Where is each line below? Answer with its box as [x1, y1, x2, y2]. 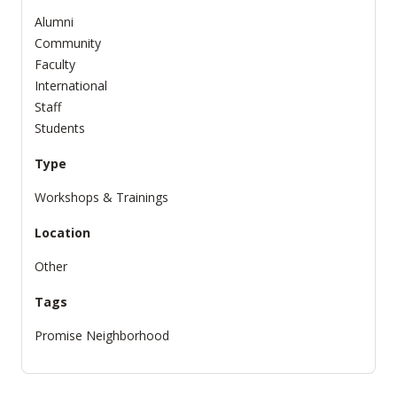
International [35, 77, 107, 95]
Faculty [35, 56, 75, 74]
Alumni [35, 13, 74, 31]
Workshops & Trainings [35, 189, 168, 206]
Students [35, 120, 85, 137]
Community [35, 35, 101, 52]
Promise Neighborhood [35, 327, 169, 345]
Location [35, 224, 90, 242]
